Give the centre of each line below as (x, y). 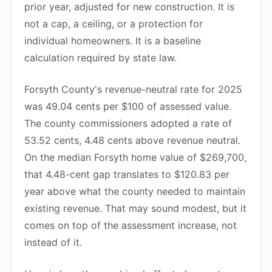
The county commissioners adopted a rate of (128, 124)
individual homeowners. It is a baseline (113, 41)
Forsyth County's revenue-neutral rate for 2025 (133, 90)
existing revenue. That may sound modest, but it (135, 209)
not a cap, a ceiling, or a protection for (114, 24)
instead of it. (53, 243)
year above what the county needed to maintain (135, 192)
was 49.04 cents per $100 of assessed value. (128, 107)
